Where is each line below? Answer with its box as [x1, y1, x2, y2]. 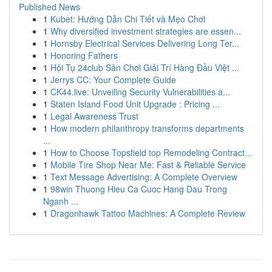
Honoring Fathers [50, 49, 118, 61]
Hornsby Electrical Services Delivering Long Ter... [50, 37, 239, 49]
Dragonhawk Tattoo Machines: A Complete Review [50, 207, 245, 219]
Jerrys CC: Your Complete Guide [50, 73, 176, 86]
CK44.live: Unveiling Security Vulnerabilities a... [50, 86, 230, 98]
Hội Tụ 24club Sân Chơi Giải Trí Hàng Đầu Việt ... [50, 61, 239, 73]
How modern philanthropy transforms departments [50, 122, 244, 134]
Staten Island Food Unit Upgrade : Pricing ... [50, 98, 220, 110]
